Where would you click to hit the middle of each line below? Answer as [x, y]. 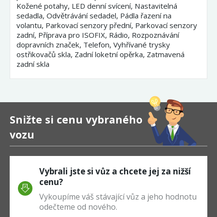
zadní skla [33, 64]
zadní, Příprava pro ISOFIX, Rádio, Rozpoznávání [98, 35]
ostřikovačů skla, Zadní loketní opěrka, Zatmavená [101, 54]
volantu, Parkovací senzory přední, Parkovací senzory [107, 25]
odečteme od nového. [78, 207]
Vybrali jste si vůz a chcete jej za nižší [115, 171]
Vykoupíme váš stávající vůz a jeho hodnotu [118, 196]
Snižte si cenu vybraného [76, 119]
